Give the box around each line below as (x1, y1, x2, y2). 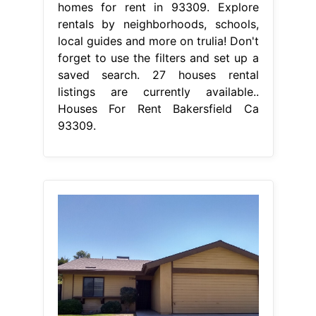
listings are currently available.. (57, 85, 259, 99)
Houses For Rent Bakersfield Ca (57, 102, 259, 116)
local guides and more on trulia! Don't (57, 34, 259, 49)
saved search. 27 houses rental (57, 68, 259, 83)
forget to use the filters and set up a (57, 51, 259, 66)
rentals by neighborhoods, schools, (57, 17, 259, 32)
